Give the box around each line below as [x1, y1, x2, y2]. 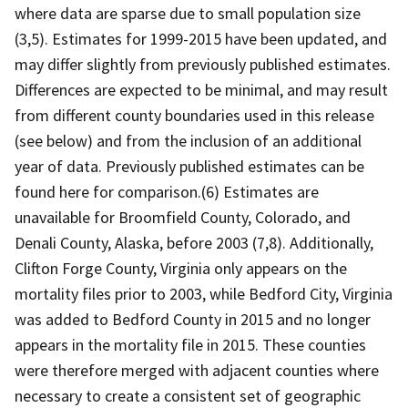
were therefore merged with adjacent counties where [15, 359, 379, 381]
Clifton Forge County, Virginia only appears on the [15, 257, 347, 279]
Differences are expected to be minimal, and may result [15, 78, 388, 100]
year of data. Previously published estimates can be [15, 155, 364, 177]
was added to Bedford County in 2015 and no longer [15, 308, 371, 330]
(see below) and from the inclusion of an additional [15, 129, 362, 151]
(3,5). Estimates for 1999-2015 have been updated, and [15, 27, 387, 49]
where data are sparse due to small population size [15, 2, 361, 24]
